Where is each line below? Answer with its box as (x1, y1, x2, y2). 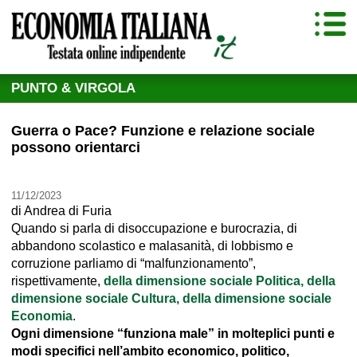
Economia (11, 308, 73, 323)
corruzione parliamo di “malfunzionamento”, (11, 256, 256, 270)
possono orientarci (11, 139, 140, 155)
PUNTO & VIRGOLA (11, 80, 135, 96)
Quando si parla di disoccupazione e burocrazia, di (11, 221, 297, 235)
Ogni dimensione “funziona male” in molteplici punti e (11, 326, 335, 340)
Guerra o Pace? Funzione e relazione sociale (11, 122, 315, 139)
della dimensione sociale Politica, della (104, 273, 335, 288)
